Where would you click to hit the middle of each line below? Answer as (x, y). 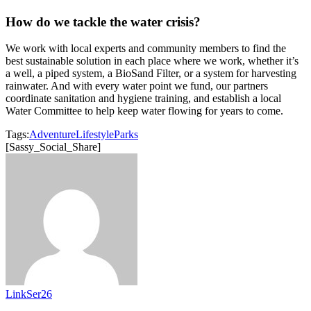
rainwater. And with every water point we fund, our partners (137, 86)
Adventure (52, 135)
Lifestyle (95, 135)
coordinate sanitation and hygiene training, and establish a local (143, 99)
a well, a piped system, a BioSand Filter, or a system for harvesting (151, 74)
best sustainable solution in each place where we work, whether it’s (152, 61)
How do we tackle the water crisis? (103, 22)
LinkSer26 (29, 294)
